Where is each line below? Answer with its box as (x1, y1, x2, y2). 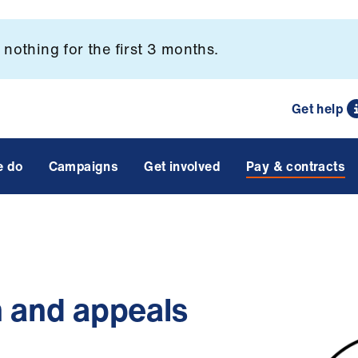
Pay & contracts (245, 157, 345, 176)
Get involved (144, 157, 221, 176)
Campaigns (48, 157, 119, 176)
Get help (291, 99, 343, 118)
